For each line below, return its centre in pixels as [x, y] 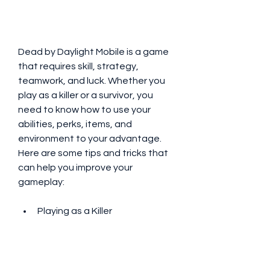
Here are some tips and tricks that [93, 153]
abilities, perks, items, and [75, 124]
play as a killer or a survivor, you [86, 95]
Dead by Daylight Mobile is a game [93, 52]
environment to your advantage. [90, 139]
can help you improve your [75, 168]
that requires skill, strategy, [78, 66]
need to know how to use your [84, 110]
